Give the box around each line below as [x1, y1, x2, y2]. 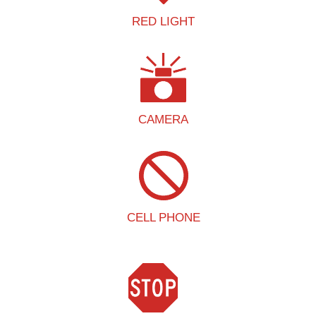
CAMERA [138, 112, 188, 126]
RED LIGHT [132, 14, 195, 28]
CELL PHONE [126, 210, 200, 224]
